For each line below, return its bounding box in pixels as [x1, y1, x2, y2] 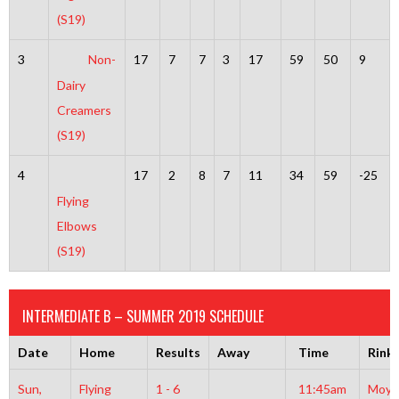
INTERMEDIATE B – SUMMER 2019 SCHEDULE [22, 305, 264, 327]
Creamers [56, 102, 111, 118]
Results [155, 345, 200, 360]
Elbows [56, 218, 97, 234]
